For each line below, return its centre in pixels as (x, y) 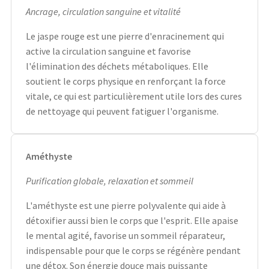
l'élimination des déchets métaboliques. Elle (117, 66)
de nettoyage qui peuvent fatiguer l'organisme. (122, 111)
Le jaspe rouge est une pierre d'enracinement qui (125, 36)
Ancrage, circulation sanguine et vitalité (103, 11)
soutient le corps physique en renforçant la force (126, 81)
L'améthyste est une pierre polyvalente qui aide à (126, 205)
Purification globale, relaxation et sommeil (110, 180)
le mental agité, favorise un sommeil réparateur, (125, 235)
